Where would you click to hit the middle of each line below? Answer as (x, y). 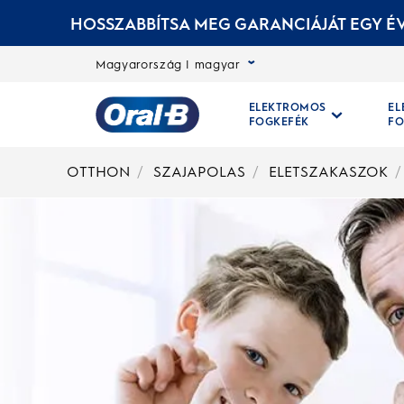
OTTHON (98, 172)
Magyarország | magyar (168, 64)
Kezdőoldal (214, 166)
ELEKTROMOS (287, 107)
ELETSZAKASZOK (328, 172)
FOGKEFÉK (279, 122)
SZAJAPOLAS (199, 172)
